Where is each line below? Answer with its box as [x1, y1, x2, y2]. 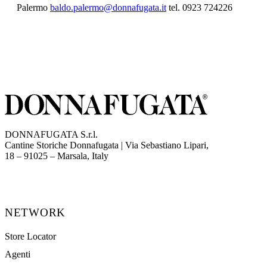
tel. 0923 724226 [166, 2, 232, 13]
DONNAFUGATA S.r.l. [5, 129, 98, 139]
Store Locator [5, 231, 56, 241]
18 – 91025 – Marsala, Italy [5, 151, 108, 161]
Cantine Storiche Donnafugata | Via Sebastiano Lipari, [5, 140, 209, 150]
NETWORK [5, 206, 66, 219]
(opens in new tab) [108, 150, 178, 160]
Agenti [5, 249, 30, 259]
